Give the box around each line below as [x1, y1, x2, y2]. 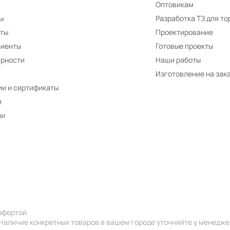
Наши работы [156, 55, 201, 65]
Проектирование [156, 27, 214, 37]
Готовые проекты [156, 41, 214, 51]
